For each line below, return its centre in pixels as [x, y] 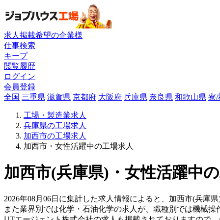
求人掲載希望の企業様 [43, 35]
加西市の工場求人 [55, 136]
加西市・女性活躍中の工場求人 [79, 146]
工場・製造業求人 [55, 115]
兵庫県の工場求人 [55, 125]
